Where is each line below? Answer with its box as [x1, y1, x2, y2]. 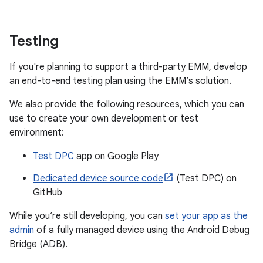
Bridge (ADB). [9, 238, 68, 250]
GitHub [33, 187, 62, 198]
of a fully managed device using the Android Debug [34, 224, 249, 236]
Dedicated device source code [33, 173, 163, 184]
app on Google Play [74, 150, 159, 162]
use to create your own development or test [9, 113, 198, 124]
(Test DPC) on [174, 173, 237, 184]
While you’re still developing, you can [9, 210, 165, 222]
